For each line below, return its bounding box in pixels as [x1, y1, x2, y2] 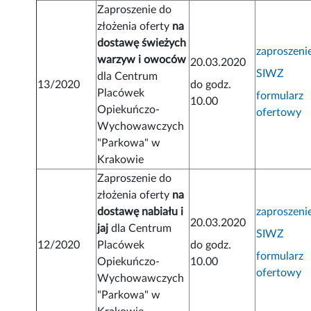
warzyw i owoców [97, 54, 187, 66]
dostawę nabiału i [97, 206, 184, 218]
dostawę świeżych [97, 37, 187, 49]
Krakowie [97, 154, 144, 166]
